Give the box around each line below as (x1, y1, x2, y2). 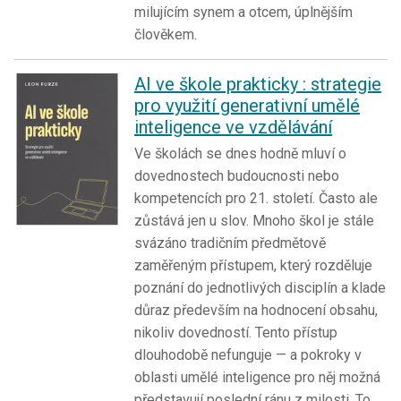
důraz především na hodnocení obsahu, (134, 302, 378, 320)
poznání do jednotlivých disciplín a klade (134, 279, 386, 297)
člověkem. (134, 26, 197, 44)
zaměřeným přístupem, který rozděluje (134, 257, 372, 275)
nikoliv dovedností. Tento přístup (134, 324, 337, 342)
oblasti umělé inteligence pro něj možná (134, 369, 380, 387)
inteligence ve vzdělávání (134, 116, 332, 139)
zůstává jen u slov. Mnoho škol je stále (134, 212, 374, 230)
